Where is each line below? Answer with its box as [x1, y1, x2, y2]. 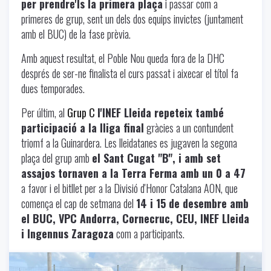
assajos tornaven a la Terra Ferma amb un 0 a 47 [21, 165, 246, 181]
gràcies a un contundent [144, 119, 233, 135]
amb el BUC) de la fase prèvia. [21, 25, 133, 42]
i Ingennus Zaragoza [21, 225, 114, 241]
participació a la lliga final [21, 119, 144, 135]
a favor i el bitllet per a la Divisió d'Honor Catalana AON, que [21, 180, 238, 196]
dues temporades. [21, 80, 85, 96]
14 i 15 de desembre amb [136, 195, 249, 211]
